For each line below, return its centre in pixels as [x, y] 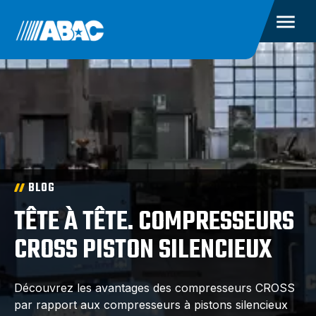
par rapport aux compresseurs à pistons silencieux [151, 305]
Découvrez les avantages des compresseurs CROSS [154, 288]
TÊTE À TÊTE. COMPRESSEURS [154, 223]
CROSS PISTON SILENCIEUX [143, 251]
